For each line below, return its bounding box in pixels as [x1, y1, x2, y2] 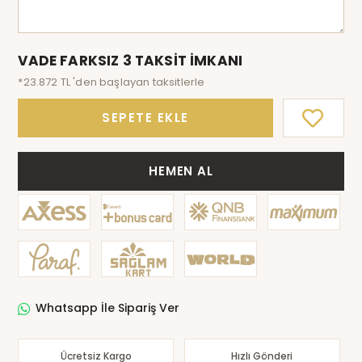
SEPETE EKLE [102, 109, 189, 127]
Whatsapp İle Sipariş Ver [36, 300, 180, 317]
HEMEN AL [148, 162, 214, 180]
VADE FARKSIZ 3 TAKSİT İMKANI [18, 50, 243, 70]
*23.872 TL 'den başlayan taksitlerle [18, 74, 205, 90]
